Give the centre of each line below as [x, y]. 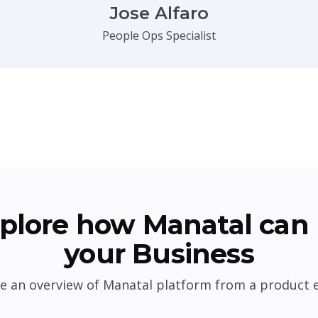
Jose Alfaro [159, 13]
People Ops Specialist [159, 35]
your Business [159, 254]
